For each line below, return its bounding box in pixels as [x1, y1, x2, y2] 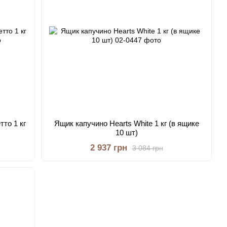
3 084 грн [132, 143, 163, 152]
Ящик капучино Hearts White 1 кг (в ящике [54, 119, 199, 128]
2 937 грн [90, 143, 127, 153]
